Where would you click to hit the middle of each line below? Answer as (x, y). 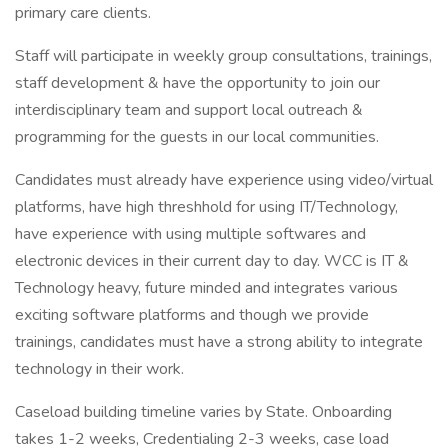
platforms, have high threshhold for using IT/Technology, (206, 207)
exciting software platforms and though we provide (192, 315)
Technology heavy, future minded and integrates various (206, 288)
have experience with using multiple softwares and (190, 234)
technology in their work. (99, 369)
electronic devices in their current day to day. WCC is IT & (212, 261)
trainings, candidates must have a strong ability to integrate (219, 342)
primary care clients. (83, 13)
